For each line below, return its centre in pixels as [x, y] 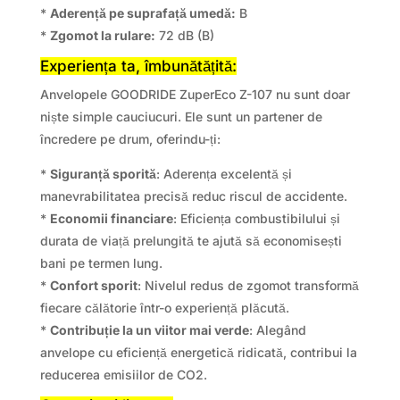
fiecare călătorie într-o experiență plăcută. [164, 307]
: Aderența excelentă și [224, 173]
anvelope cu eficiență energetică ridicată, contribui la [198, 352]
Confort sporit [93, 285]
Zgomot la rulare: [102, 35]
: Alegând [277, 329]
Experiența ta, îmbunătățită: [138, 66]
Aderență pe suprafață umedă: [142, 12]
